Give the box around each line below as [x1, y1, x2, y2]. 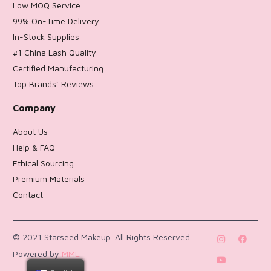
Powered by [13, 248, 62, 259]
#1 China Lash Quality [13, 47, 96, 58]
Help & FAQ [13, 142, 55, 153]
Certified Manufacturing [13, 63, 103, 74]
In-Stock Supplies [13, 31, 79, 42]
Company [13, 102, 56, 114]
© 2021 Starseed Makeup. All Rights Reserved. [13, 231, 192, 242]
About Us [13, 126, 48, 137]
